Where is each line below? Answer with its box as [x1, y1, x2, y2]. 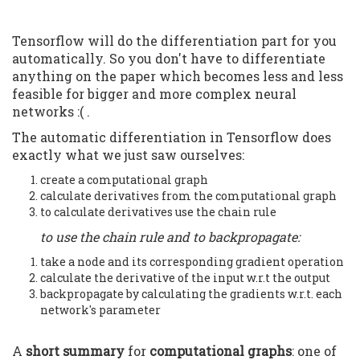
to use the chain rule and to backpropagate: [40, 227, 300, 245]
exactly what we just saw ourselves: [12, 145, 244, 163]
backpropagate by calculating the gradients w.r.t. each [40, 285, 342, 301]
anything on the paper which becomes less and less [12, 67, 343, 84]
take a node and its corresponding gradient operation [40, 253, 344, 269]
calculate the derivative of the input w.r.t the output [40, 269, 330, 285]
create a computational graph [40, 171, 208, 187]
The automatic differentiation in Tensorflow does [12, 128, 331, 145]
